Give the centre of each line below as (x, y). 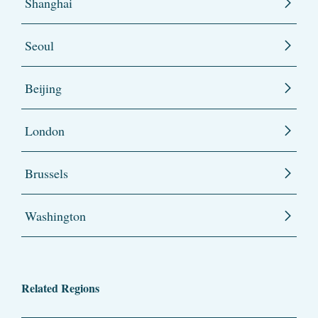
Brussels (46, 174)
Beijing (43, 88)
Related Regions (60, 288)
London (45, 131)
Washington (55, 216)
